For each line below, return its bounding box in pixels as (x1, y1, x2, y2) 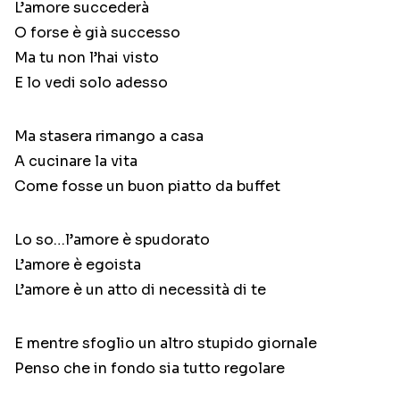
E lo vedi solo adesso (14, 73, 168, 93)
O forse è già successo (14, 23, 180, 43)
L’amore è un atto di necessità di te (14, 280, 266, 300)
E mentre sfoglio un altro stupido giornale (14, 334, 317, 354)
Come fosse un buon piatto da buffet (14, 177, 280, 196)
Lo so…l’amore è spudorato (14, 230, 210, 250)
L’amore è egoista (14, 255, 141, 275)
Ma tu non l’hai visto (14, 48, 159, 68)
